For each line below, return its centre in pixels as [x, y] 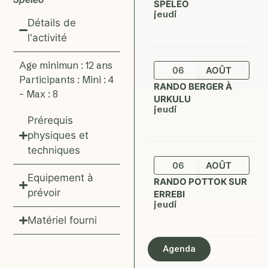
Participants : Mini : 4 [67, 79]
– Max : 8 [39, 94]
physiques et [58, 135]
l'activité [47, 37]
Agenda [179, 249]
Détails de [51, 22]
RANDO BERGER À [193, 86]
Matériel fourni [62, 220]
